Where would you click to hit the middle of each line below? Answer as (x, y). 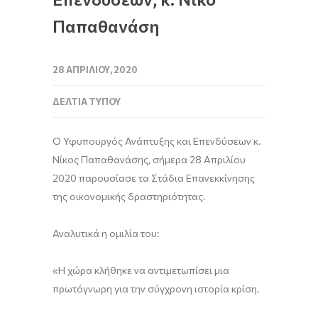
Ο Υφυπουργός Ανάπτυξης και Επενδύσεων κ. (157, 141)
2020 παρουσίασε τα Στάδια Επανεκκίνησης (154, 178)
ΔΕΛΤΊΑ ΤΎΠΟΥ (87, 102)
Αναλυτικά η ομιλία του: (106, 233)
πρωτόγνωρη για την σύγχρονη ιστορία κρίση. (156, 289)
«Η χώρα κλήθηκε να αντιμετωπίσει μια (141, 270)
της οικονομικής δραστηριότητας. (129, 196)
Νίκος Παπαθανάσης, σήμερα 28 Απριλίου (149, 159)
